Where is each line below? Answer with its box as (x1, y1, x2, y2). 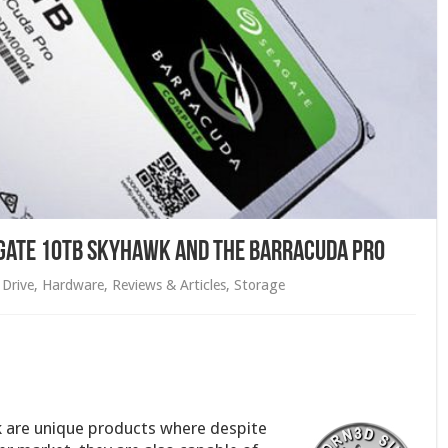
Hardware (41, 277, 104, 294)
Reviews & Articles (111, 277, 226, 294)
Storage (233, 277, 285, 294)
